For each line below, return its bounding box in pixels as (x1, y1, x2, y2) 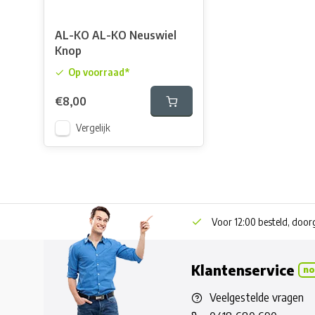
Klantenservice (191, 262, 295, 278)
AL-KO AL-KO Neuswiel (55, 28, 176, 42)
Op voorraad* (68, 66, 129, 78)
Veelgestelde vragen (210, 290, 304, 304)
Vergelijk (76, 122, 110, 134)
